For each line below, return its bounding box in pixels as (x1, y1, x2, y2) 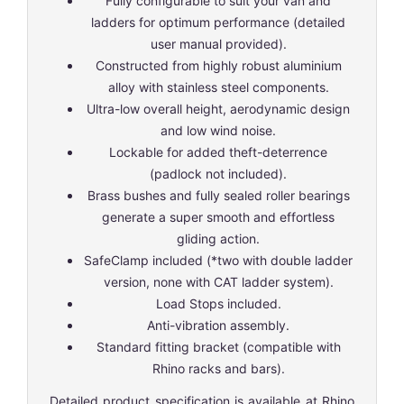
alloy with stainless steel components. (107, 78, 329, 95)
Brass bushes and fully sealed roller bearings (87, 187, 350, 203)
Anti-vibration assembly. (147, 317, 289, 333)
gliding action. (177, 230, 260, 246)
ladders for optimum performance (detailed (91, 14, 345, 30)
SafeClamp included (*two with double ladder (84, 252, 353, 268)
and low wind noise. (161, 122, 276, 138)
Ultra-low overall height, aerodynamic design (87, 100, 350, 116)
